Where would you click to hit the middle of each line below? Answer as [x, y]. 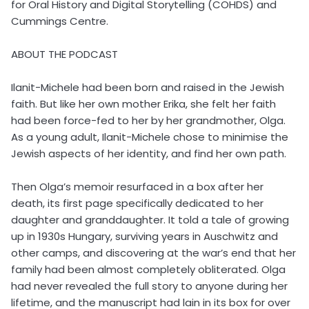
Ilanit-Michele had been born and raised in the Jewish [148, 87]
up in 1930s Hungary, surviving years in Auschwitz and [144, 236]
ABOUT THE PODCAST [64, 54]
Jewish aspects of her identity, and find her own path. [149, 153]
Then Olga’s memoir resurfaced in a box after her [137, 187]
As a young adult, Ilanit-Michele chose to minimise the [150, 137]
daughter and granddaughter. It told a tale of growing [150, 220]
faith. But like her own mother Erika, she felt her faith [143, 104]
